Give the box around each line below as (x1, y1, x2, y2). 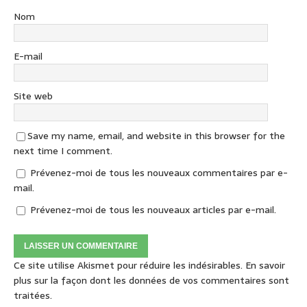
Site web (14, 88, 53, 104)
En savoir (245, 258, 285, 273)
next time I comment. (14, 143, 112, 159)
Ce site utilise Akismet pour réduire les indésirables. (14, 258, 245, 273)
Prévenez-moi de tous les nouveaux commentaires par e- (30, 165, 288, 181)
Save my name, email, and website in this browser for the (27, 128, 285, 144)
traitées (14, 288, 50, 304)
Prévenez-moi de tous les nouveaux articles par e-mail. (30, 202, 276, 218)
